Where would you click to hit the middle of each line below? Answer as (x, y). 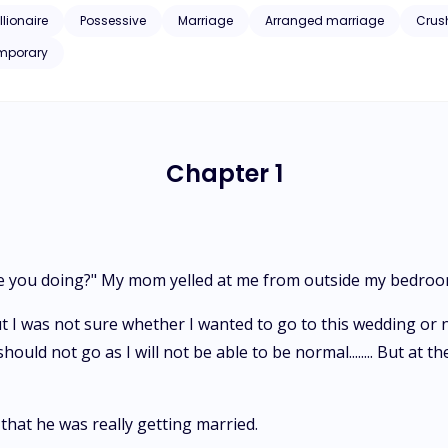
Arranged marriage (324, 20)
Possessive (113, 20)
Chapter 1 (224, 173)
